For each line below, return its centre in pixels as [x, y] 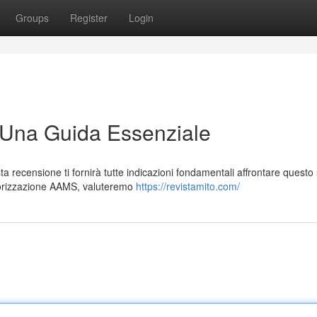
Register [89, 18]
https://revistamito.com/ [188, 186]
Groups [32, 18]
